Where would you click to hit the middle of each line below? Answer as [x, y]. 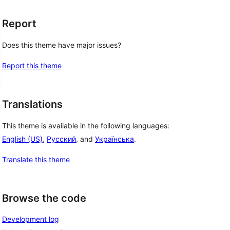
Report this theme [32, 65]
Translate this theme [36, 159]
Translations [32, 104]
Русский [61, 139]
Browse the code [44, 198]
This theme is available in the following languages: [86, 125]
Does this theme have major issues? [62, 45]
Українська [114, 139]
